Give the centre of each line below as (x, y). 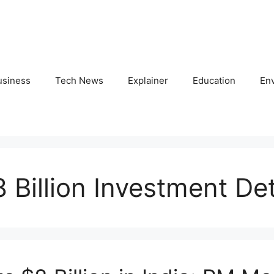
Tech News (79, 81)
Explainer (148, 81)
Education (214, 81)
